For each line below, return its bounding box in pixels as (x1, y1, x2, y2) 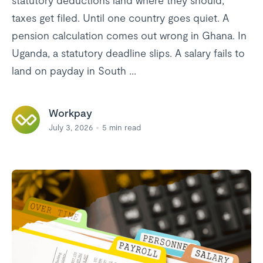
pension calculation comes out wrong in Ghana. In (12, 29, 247, 42)
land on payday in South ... (12, 64, 136, 77)
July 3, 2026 (49, 122, 93, 132)
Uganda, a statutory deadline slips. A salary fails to (12, 46, 245, 59)
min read (109, 122, 141, 132)
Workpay (49, 106, 92, 119)
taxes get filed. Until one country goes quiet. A (12, 11, 229, 24)
